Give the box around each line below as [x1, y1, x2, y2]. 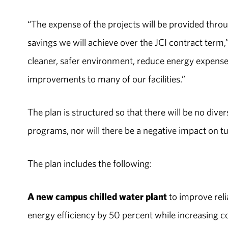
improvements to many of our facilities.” [27, 73, 187, 85]
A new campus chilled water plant [27, 190, 167, 203]
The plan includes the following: [27, 157, 152, 169]
